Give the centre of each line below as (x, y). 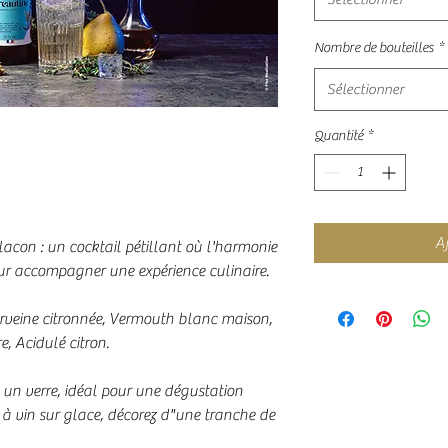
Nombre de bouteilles (374, 48)
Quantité (338, 136)
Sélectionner (365, 89)
